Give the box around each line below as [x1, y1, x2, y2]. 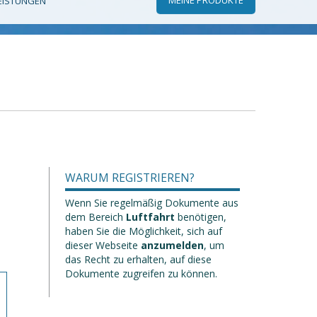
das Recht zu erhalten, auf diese [64, 253, 212, 267]
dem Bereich [64, 210, 123, 224]
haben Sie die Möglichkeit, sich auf [64, 224, 222, 238]
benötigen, [174, 210, 226, 224]
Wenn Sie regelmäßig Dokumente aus [64, 196, 238, 210]
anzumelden [140, 238, 204, 253]
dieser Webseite [64, 238, 141, 253]
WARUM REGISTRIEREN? [64, 169, 195, 185]
